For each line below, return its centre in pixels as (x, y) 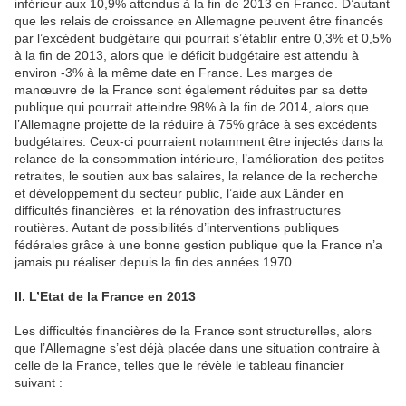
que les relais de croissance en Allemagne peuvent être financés (199, 21)
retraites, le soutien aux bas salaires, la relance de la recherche (196, 176)
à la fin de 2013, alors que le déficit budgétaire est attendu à (187, 56)
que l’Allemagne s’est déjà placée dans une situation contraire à (197, 348)
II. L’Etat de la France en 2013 (105, 297)
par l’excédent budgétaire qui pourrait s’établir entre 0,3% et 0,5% (203, 39)
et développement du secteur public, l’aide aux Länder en (179, 193)
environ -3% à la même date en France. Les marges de (174, 73)
